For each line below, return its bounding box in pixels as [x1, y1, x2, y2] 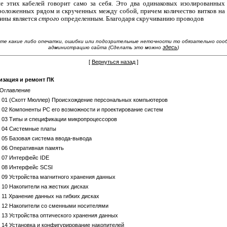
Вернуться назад [92, 58, 135, 65]
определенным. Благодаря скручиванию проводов [60, 15, 204, 23]
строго [38, 15, 61, 23]
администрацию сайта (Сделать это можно [48, 45, 163, 50]
